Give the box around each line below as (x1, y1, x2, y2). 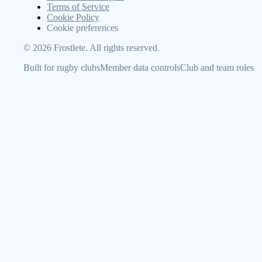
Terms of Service (47, 1, 109, 12)
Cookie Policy (47, 12, 99, 22)
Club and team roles (180, 62, 254, 73)
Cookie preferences (47, 22, 118, 33)
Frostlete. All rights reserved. (51, 42, 160, 53)
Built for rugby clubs (23, 62, 100, 73)
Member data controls (100, 62, 180, 73)
